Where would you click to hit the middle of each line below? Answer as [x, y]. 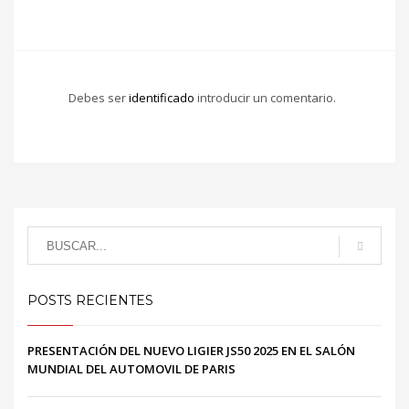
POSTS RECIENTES [90, 301]
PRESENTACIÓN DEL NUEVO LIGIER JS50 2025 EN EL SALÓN [191, 351]
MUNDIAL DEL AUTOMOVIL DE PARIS [131, 369]
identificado [163, 98]
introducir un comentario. [267, 98]
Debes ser [99, 98]
